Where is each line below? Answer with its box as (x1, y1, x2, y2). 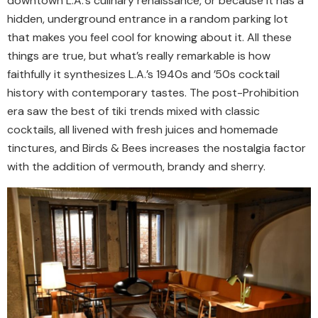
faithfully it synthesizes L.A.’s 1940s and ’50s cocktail (7, 66, 280, 82)
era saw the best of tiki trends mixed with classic (7, 103, 260, 119)
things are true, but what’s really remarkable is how (7, 48, 270, 63)
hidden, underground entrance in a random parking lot (7, 11, 288, 26)
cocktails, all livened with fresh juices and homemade (7, 121, 278, 137)
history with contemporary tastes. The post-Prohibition (7, 84, 299, 100)
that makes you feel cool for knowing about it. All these (7, 29, 292, 45)
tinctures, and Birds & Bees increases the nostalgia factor (7, 140, 306, 155)
